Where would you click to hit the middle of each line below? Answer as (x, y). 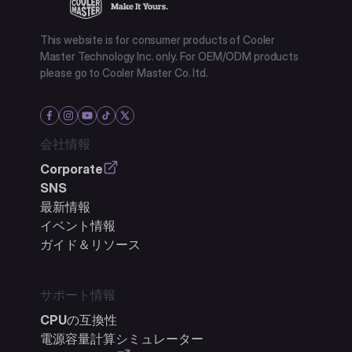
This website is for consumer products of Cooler (158, 39)
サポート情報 (77, 294)
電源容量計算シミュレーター (121, 338)
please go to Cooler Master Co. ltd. (124, 72)
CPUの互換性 (78, 319)
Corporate (71, 169)
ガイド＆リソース (90, 244)
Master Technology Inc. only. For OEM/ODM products (169, 56)
